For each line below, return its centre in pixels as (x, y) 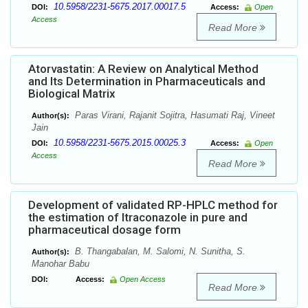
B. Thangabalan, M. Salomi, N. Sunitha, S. (159, 252)
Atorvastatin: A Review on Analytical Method (143, 69)
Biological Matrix (72, 94)
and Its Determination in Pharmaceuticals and (147, 81)
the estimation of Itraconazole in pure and (138, 218)
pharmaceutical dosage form (104, 230)
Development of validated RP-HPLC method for (153, 205)
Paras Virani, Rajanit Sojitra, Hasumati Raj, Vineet (174, 115)
